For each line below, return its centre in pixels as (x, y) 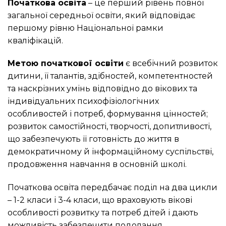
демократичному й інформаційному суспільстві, (110, 152)
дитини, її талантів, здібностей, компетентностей (110, 76)
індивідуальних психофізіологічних (83, 101)
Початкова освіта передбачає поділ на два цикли (112, 188)
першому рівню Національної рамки (86, 28)
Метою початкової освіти (66, 64)
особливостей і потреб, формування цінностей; (108, 114)
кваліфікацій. (35, 40)
